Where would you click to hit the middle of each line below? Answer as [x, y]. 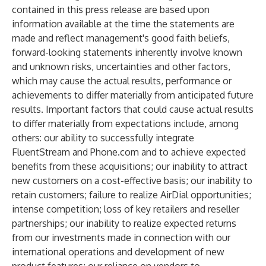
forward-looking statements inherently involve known [127, 52]
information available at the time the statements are [123, 24]
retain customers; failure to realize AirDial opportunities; [132, 195]
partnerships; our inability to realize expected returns [124, 223]
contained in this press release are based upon [111, 9]
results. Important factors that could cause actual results [133, 109]
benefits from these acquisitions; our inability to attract [130, 166]
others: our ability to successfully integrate [103, 138]
